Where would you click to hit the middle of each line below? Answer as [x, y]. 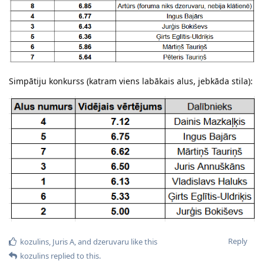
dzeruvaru [111, 241]
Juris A [63, 241]
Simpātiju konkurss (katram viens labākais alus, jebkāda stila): [131, 81]
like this [143, 241]
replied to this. [75, 255]
